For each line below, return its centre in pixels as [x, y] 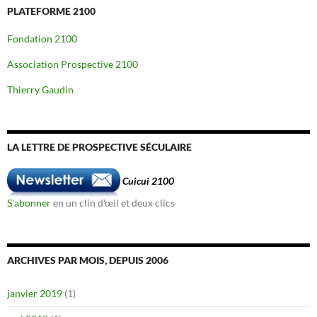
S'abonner [29, 202]
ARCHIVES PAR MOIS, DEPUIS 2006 [88, 260]
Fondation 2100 [42, 38]
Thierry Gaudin [40, 89]
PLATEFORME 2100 [51, 11]
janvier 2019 [35, 293]
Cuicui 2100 [148, 181]
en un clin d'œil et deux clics [113, 202]
